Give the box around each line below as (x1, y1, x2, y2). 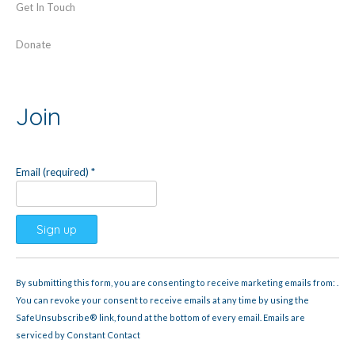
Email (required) (16, 166, 91, 179)
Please (15, 306, 45, 319)
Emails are (263, 312, 305, 323)
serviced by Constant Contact (16, 330, 140, 341)
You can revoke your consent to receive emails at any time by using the (16, 295, 309, 306)
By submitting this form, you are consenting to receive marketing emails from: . (16, 277, 338, 288)
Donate (16, 37, 51, 51)
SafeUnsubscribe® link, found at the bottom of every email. (16, 312, 263, 323)
